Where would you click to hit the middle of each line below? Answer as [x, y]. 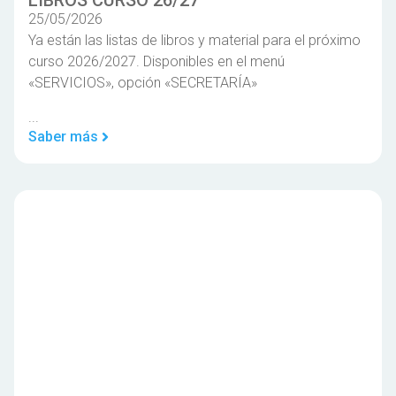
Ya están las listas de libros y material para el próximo [194, 41]
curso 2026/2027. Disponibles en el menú [156, 62]
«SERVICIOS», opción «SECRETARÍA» [143, 83]
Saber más [63, 136]
